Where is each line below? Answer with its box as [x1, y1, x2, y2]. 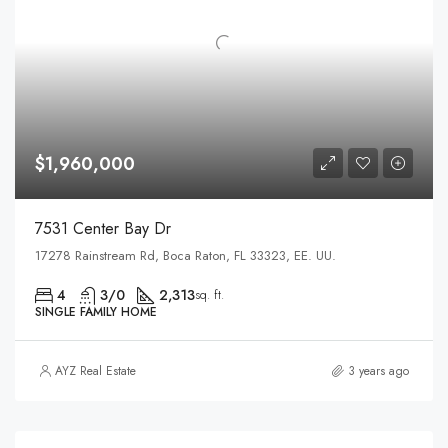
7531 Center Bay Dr [35, 216, 171, 240]
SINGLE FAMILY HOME [35, 302, 157, 321]
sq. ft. [195, 285, 224, 304]
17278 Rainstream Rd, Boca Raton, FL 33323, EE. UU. [35, 245, 336, 265]
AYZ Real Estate [55, 361, 136, 380]
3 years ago [348, 361, 409, 380]
